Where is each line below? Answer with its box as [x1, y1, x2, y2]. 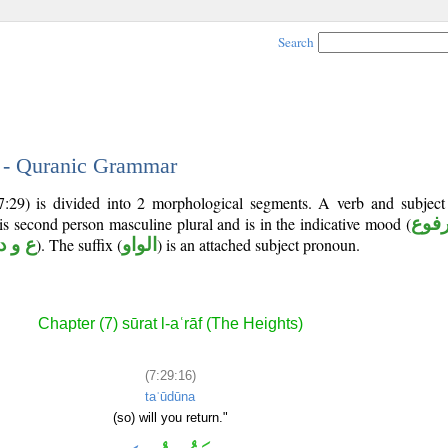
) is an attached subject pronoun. [157, 234, 360, 255]
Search [278, 33, 314, 51]
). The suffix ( [36, 234, 122, 255]
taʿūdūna [145, 388, 195, 404]
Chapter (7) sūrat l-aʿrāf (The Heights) [37, 315, 303, 333]
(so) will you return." [112, 409, 228, 425]
